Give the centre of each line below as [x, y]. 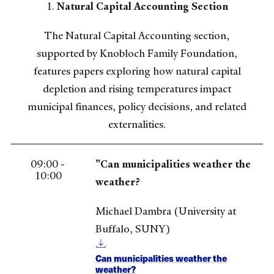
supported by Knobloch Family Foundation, [137, 53]
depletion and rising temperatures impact [137, 88]
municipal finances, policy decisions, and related [137, 106]
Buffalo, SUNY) [133, 228]
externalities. [137, 124]
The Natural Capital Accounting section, [137, 35]
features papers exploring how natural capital [137, 71]
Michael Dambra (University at [166, 211]
